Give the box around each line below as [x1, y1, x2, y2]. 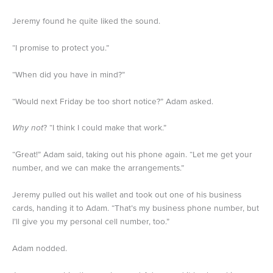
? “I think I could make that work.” [43, 122, 166, 133]
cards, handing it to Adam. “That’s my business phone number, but [12, 203, 259, 214]
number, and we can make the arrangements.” [12, 163, 184, 174]
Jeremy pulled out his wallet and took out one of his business [12, 190, 241, 200]
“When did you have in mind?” [12, 69, 125, 80]
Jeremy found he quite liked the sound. [12, 15, 160, 26]
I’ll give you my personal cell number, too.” [12, 216, 169, 227]
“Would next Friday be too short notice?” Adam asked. [12, 96, 213, 107]
